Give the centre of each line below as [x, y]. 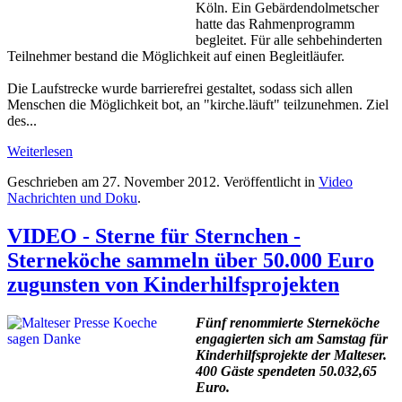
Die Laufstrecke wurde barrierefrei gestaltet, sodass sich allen [180, 89]
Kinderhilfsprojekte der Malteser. [291, 355]
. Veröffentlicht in [267, 182]
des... [22, 121]
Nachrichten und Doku [72, 198]
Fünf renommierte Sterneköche [288, 323]
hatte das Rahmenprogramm [275, 24]
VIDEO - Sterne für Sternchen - [154, 236]
